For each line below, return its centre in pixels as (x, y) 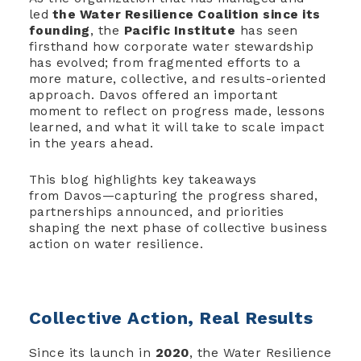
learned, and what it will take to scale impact (176, 128)
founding (59, 31)
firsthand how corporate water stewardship (171, 47)
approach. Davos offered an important (153, 95)
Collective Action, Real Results (170, 318)
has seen (267, 31)
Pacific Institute (179, 31)
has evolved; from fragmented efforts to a (164, 63)
